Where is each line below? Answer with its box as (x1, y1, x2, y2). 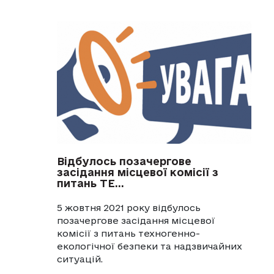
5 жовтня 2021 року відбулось (56, 202, 201, 213)
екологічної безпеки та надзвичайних (56, 240, 242, 251)
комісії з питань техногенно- (56, 228, 200, 239)
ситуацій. (56, 253, 103, 264)
